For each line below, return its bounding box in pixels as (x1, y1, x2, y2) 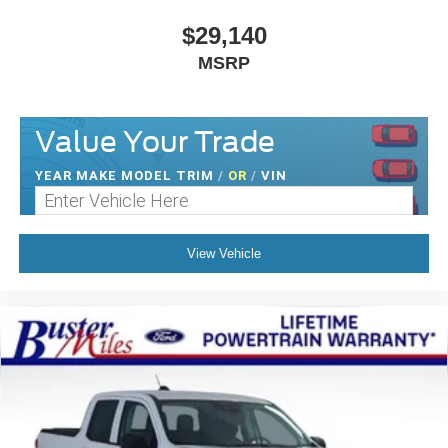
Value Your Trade (35, 125, 275, 160)
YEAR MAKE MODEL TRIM (35, 168, 218, 184)
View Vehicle (187, 245, 261, 261)
